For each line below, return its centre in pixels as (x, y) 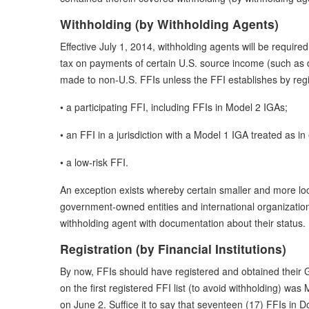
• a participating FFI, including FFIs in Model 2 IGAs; (174, 107)
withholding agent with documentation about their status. (183, 222)
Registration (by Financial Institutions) (173, 248)
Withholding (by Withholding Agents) (169, 23)
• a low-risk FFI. (94, 162)
